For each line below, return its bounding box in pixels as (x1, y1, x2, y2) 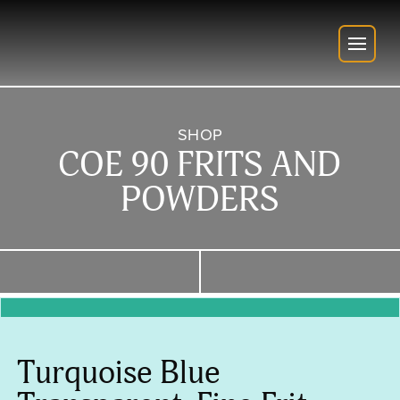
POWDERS (121, 179, 279, 222)
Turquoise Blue (16, 353, 221, 394)
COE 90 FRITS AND (58, 144, 342, 187)
